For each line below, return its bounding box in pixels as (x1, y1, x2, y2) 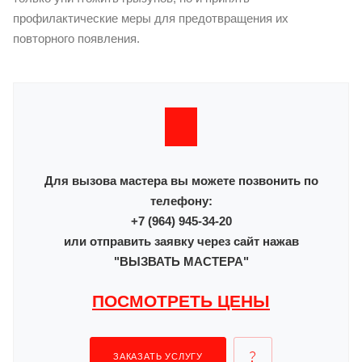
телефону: (149, 193, 213, 208)
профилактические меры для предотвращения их (13, 11, 288, 25)
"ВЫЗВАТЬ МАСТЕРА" (113, 254, 249, 268)
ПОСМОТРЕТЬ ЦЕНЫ (92, 291, 270, 311)
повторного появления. (13, 31, 140, 45)
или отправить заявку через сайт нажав (63, 234, 299, 248)
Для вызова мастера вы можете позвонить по (44, 173, 318, 187)
